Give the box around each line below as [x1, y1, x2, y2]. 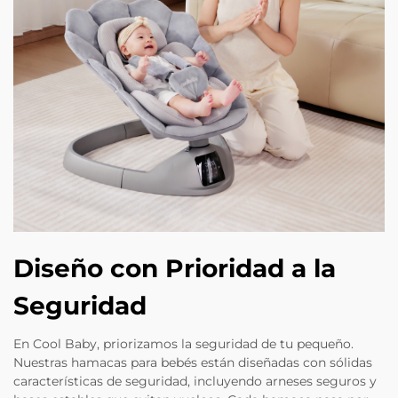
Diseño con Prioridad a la [13, 253, 336, 284]
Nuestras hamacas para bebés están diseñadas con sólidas [13, 354, 372, 371]
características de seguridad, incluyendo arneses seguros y [13, 373, 377, 390]
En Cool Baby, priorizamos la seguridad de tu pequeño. [13, 336, 354, 353]
